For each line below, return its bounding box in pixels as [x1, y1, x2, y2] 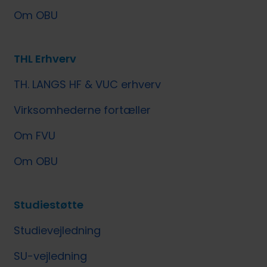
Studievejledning [14, 223, 101, 238]
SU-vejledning [14, 249, 88, 264]
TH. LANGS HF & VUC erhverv [14, 77, 162, 92]
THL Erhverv [14, 51, 77, 67]
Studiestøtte [14, 197, 84, 213]
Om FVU [14, 128, 56, 144]
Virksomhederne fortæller [14, 103, 151, 118]
